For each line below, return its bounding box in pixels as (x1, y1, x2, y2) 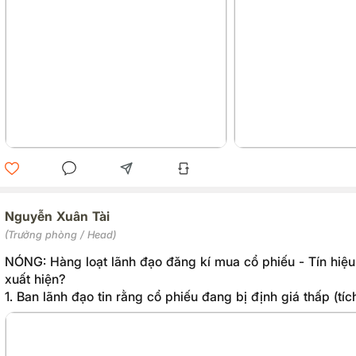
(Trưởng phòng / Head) (4, 227, 116, 241)
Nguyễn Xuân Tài (4, 207, 110, 224)
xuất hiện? (4, 271, 66, 287)
